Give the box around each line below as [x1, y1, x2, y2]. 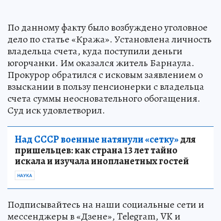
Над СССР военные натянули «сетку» [15, 132, 179, 146]
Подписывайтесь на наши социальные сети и [7, 197, 204, 211]
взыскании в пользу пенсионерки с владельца [7, 79, 204, 93]
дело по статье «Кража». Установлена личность [7, 32, 212, 46]
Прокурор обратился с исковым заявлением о [7, 68, 203, 81]
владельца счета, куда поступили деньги [7, 44, 183, 58]
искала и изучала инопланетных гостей [15, 154, 189, 168]
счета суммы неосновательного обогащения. [7, 91, 200, 105]
